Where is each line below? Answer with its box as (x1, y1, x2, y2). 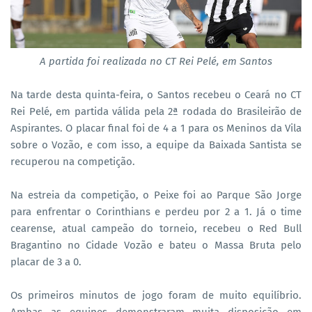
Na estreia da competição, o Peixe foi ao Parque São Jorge (10, 188, 302, 201)
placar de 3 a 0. (10, 255, 81, 268)
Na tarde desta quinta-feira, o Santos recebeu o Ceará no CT (10, 88, 302, 101)
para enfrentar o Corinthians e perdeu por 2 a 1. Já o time (10, 205, 302, 218)
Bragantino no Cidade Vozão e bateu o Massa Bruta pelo (10, 238, 302, 251)
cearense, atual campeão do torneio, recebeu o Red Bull (10, 221, 302, 235)
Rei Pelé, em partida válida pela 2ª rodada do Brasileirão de (10, 104, 302, 118)
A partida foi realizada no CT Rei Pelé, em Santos (40, 54, 272, 68)
